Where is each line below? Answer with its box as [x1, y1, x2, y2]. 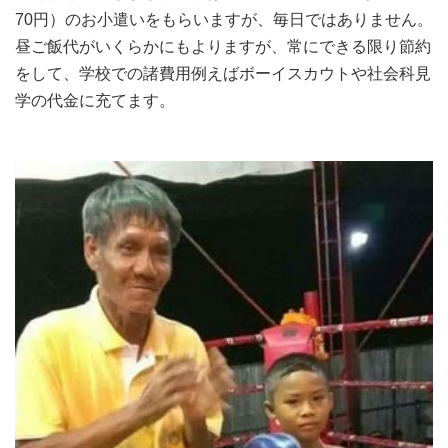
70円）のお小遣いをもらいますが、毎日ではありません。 [15, 10, 433, 28]
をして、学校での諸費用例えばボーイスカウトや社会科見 [15, 64, 431, 82]
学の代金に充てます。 [15, 91, 175, 109]
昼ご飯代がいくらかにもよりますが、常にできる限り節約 [15, 37, 431, 55]
